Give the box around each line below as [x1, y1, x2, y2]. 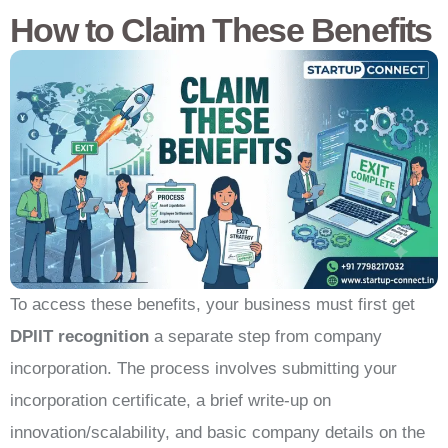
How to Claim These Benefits [10, 11, 432, 50]
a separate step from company [149, 327, 382, 347]
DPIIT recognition [10, 327, 149, 347]
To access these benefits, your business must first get [10, 295, 415, 315]
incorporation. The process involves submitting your [10, 359, 397, 379]
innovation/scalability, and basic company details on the [10, 423, 425, 443]
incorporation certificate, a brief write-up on [10, 391, 331, 411]
